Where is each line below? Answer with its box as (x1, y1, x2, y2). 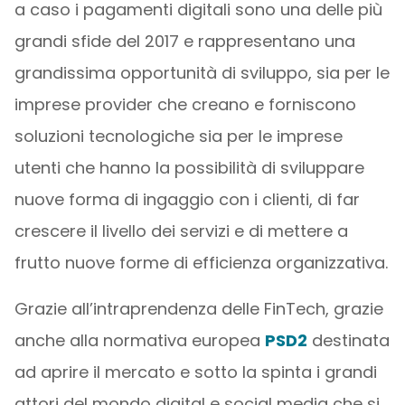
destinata (306, 329, 390, 352)
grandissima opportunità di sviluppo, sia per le (14, 61, 390, 84)
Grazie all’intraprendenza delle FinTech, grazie (14, 297, 383, 320)
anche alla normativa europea (14, 329, 265, 352)
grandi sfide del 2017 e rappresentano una (14, 30, 355, 52)
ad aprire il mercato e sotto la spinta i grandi (14, 361, 377, 383)
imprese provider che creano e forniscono (14, 93, 356, 116)
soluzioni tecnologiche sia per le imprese (14, 125, 343, 147)
